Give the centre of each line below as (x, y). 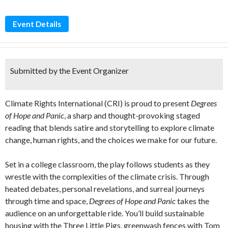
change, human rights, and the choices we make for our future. (111, 140)
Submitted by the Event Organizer (69, 70)
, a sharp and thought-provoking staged (132, 115)
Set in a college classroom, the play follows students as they (107, 164)
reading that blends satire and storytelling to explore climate (110, 127)
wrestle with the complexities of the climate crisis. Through (107, 176)
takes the (192, 201)
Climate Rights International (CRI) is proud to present (98, 103)
